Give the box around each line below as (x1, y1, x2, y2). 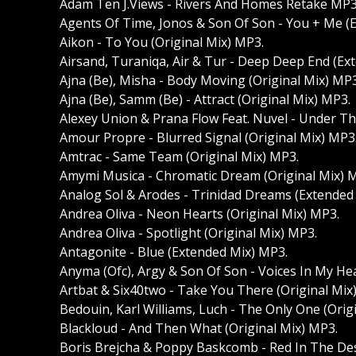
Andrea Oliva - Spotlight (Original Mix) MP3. (60, 224, 317, 242)
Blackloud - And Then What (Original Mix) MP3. (60, 319, 338, 338)
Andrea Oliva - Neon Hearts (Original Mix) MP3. (60, 205, 339, 223)
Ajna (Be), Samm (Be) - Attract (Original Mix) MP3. (60, 91, 350, 109)
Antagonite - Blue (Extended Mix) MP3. (60, 243, 288, 261)
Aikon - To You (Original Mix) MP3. (60, 33, 264, 52)
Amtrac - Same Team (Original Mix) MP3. (60, 148, 299, 166)
